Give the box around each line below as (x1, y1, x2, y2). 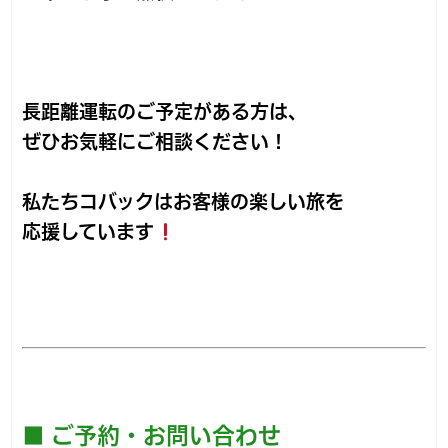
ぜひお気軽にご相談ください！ (22, 132, 289, 152)
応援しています (22, 222, 155, 242)
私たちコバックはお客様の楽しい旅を (22, 192, 345, 212)
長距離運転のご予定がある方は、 (22, 102, 308, 122)
